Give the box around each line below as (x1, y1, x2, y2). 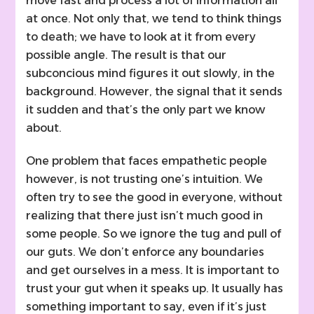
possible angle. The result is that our (26, 48, 227, 62)
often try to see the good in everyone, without (26, 191, 283, 205)
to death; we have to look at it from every (26, 30, 257, 44)
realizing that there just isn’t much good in (26, 209, 264, 223)
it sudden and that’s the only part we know (26, 103, 266, 117)
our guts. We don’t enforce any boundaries (26, 245, 265, 259)
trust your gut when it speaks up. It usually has (26, 282, 284, 296)
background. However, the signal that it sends (26, 85, 283, 99)
